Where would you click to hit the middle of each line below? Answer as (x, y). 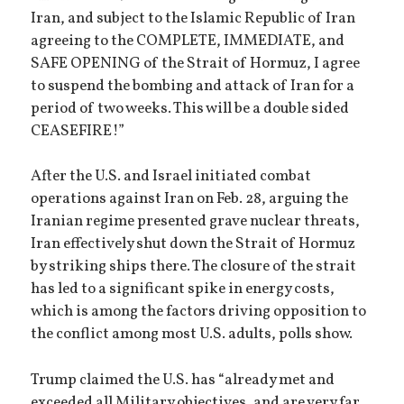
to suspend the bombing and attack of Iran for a (193, 86)
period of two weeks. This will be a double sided (190, 109)
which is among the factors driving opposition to (199, 312)
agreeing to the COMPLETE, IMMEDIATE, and (188, 41)
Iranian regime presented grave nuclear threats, (196, 222)
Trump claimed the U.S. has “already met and (183, 381)
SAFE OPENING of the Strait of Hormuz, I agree (196, 64)
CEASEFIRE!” (78, 131)
